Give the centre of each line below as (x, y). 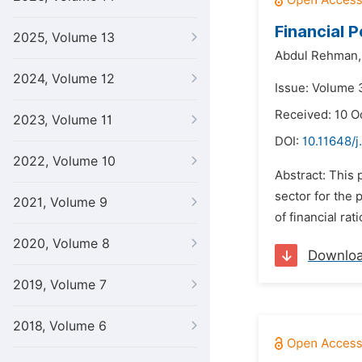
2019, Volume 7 (60, 285)
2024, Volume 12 (64, 79)
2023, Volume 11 (63, 120)
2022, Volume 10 (64, 161)
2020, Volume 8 (61, 244)
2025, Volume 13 (64, 38)
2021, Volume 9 (60, 202)
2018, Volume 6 (60, 326)
